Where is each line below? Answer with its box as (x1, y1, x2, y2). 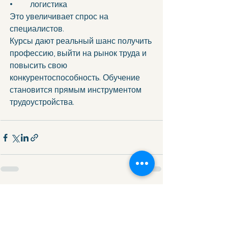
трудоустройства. (10, 97, 74, 107)
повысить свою (10, 60, 69, 71)
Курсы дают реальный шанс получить (10, 36, 154, 46)
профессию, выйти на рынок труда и (10, 48, 149, 59)
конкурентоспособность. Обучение (10, 72, 142, 83)
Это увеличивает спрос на (10, 11, 110, 22)
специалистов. (10, 23, 64, 34)
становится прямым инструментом (10, 84, 144, 95)
